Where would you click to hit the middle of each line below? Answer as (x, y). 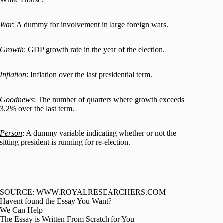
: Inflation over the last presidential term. (89, 74)
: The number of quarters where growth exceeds (109, 99)
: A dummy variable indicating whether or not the (99, 133)
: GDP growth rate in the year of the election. (94, 49)
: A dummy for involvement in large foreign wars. (91, 24)
